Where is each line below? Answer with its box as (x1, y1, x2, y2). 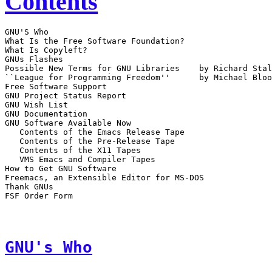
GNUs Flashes (5, 54, 63, 64)
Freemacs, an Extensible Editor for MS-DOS (5, 172, 204, 182)
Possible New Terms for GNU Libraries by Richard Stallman (5, 63, 180, 73)
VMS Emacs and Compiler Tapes (5, 154, 155, 164)
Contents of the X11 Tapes (5, 145, 141, 155)
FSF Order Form (5, 191, 73, 200)
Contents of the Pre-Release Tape (5, 136, 175, 146)
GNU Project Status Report (5, 90, 126, 100)
